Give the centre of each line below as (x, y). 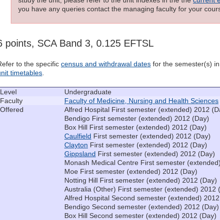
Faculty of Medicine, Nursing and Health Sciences (141, 100)
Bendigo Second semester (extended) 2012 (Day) (142, 206)
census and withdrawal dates (106, 64)
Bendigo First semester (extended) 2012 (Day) (137, 118)
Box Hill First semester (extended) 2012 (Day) (136, 127)
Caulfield (78, 136)
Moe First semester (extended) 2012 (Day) (131, 171)
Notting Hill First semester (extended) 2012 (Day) (141, 180)
